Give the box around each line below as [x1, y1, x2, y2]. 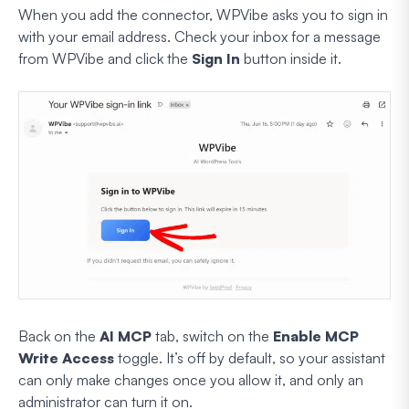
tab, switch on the [152, 326, 273, 345]
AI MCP [100, 326, 152, 345]
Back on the [18, 326, 100, 345]
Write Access [18, 348, 114, 367]
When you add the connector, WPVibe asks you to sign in [18, 5, 388, 24]
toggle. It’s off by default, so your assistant [114, 348, 385, 367]
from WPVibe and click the [18, 48, 192, 68]
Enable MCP [273, 326, 359, 345]
